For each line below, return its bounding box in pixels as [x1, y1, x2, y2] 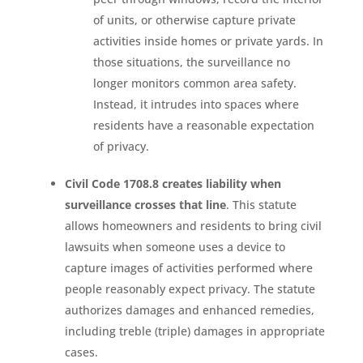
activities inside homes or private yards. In [92, 32, 323, 49]
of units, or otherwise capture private [92, 11, 296, 28]
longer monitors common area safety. [92, 75, 297, 91]
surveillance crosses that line [64, 196, 226, 212]
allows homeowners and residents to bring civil [64, 217, 322, 233]
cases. [64, 344, 98, 360]
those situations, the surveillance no [92, 53, 290, 70]
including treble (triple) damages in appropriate [64, 322, 325, 339]
